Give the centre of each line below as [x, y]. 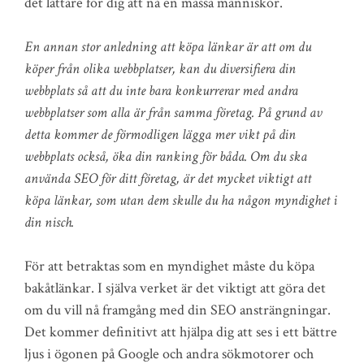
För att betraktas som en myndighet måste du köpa [169, 266]
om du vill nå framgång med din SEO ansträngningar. [178, 310]
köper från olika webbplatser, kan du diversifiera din [160, 69]
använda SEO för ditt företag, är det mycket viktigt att [168, 178]
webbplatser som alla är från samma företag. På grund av [173, 113]
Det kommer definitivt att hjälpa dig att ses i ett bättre [181, 332]
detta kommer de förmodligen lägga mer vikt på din [160, 134]
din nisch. [49, 222]
